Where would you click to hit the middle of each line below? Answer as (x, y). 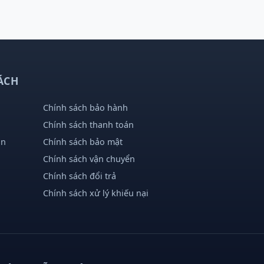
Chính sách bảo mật (83, 141)
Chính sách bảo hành (85, 107)
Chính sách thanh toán (88, 124)
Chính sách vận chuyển (89, 159)
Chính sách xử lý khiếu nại (96, 193)
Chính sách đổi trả (80, 176)
